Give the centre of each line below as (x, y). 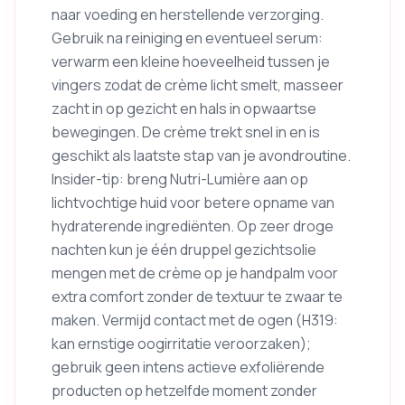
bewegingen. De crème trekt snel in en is (186, 132)
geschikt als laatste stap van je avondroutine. (201, 155)
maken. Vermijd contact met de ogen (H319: (195, 320)
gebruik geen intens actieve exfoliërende (188, 367)
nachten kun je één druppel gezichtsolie (184, 249)
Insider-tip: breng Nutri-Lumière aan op (180, 179)
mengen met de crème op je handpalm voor (195, 273)
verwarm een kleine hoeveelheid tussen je (191, 61)
